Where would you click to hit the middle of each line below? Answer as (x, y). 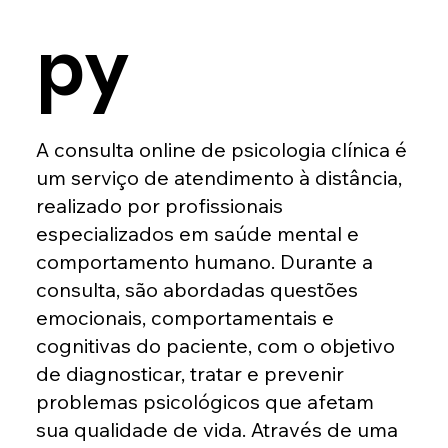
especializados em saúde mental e (197, 233)
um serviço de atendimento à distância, (218, 177)
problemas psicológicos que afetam (204, 401)
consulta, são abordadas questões (196, 289)
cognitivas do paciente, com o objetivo (215, 345)
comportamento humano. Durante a (204, 261)
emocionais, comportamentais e (184, 317)
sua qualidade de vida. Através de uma (216, 429)
